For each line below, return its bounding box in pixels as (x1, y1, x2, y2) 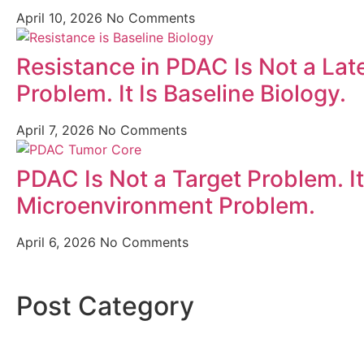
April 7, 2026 (16, 122, 98, 138)
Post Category (16, 290, 194, 322)
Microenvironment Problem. (16, 192, 315, 219)
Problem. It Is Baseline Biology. (16, 80, 346, 107)
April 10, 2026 (16, 10, 106, 26)
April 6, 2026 (16, 234, 100, 250)
